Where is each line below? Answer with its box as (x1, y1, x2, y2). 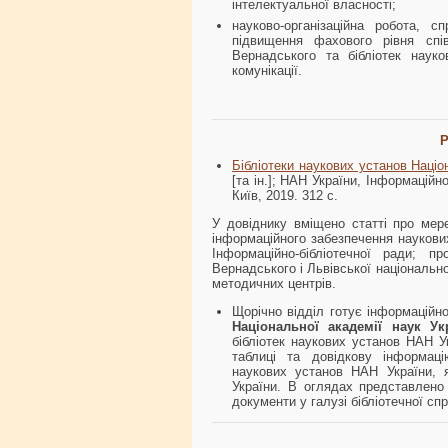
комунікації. (232, 63, 302, 78)
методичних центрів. (212, 276, 336, 291)
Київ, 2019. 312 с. (232, 188, 338, 203)
